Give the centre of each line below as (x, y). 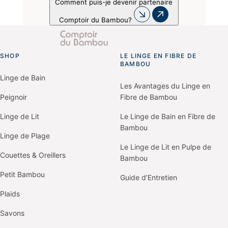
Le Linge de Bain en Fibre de (168, 116)
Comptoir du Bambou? (96, 20)
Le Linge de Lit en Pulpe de (166, 147)
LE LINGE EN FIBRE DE (158, 55)
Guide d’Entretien (149, 177)
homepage (73, 76)
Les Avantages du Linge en (165, 85)
